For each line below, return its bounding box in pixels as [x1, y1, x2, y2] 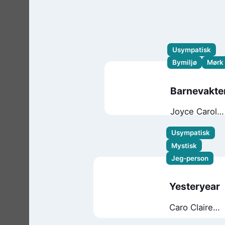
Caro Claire [169, 202, 213, 212]
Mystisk [171, 141, 197, 150]
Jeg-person [171, 154, 208, 163]
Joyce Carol [170, 106, 217, 117]
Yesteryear [169, 180, 220, 193]
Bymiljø [172, 58, 197, 67]
